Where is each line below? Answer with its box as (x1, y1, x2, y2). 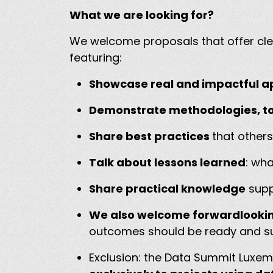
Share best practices (89, 129, 212, 144)
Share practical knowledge (89, 181, 246, 197)
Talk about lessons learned (89, 155, 246, 171)
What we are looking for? (69, 7, 216, 23)
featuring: (69, 50, 125, 66)
